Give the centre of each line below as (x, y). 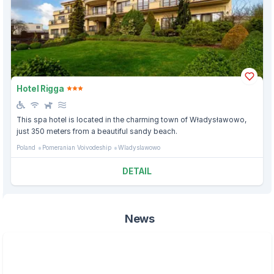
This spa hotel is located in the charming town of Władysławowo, (131, 120)
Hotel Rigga (40, 88)
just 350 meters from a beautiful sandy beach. (97, 132)
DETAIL (137, 172)
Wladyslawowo (139, 148)
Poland (26, 148)
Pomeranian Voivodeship (77, 148)
